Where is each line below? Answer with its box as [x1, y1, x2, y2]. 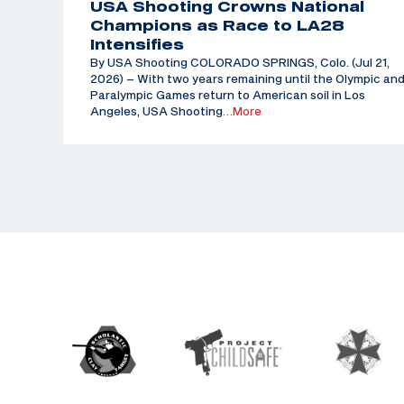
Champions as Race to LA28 [90, 17, 344, 34]
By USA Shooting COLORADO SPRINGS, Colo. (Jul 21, [90, 55, 390, 70]
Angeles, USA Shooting [90, 104, 223, 119]
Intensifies [90, 36, 184, 53]
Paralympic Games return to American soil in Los [90, 87, 365, 103]
